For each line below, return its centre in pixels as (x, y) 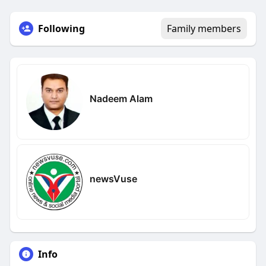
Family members (204, 29)
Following (61, 29)
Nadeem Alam (121, 98)
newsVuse (113, 178)
